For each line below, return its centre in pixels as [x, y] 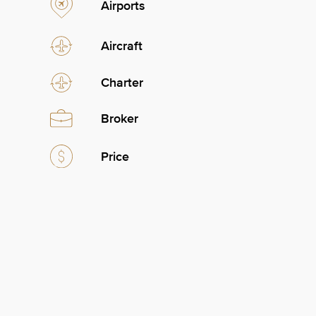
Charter [122, 83]
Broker [120, 119]
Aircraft [122, 46]
